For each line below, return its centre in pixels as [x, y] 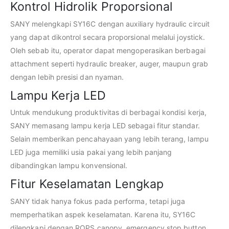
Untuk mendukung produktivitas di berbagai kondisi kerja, [108, 112]
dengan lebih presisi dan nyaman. [67, 77]
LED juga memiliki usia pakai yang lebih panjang [91, 152]
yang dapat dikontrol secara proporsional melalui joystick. [108, 37]
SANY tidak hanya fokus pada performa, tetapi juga [98, 201]
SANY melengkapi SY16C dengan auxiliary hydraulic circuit [110, 24]
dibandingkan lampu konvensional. [69, 166]
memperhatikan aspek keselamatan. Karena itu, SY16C [103, 214]
